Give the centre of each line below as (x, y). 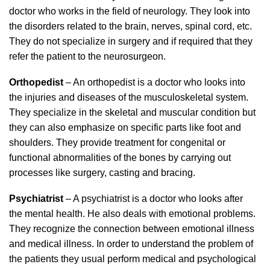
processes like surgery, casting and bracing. (102, 173)
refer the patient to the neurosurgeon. (87, 56)
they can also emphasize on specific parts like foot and (125, 127)
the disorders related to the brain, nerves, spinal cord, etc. (130, 26)
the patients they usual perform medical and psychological (133, 259)
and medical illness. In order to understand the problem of (131, 244)
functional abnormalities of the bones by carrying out (120, 158)
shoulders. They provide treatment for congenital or (117, 143)
